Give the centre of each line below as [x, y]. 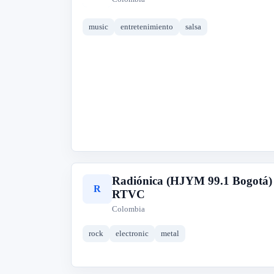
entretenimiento [147, 27]
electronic [132, 233]
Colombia [128, 209]
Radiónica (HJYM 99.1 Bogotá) [192, 181]
